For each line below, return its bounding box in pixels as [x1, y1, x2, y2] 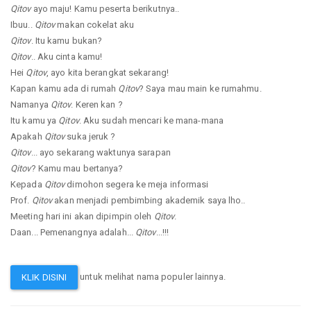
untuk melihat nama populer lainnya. [78, 271, 226, 283]
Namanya [10, 99, 51, 110]
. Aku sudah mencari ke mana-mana [78, 115, 224, 126]
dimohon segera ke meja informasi [65, 179, 209, 190]
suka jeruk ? [65, 131, 116, 142]
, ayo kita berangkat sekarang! [46, 67, 169, 78]
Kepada [10, 179, 44, 190]
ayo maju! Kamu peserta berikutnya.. [31, 3, 180, 15]
